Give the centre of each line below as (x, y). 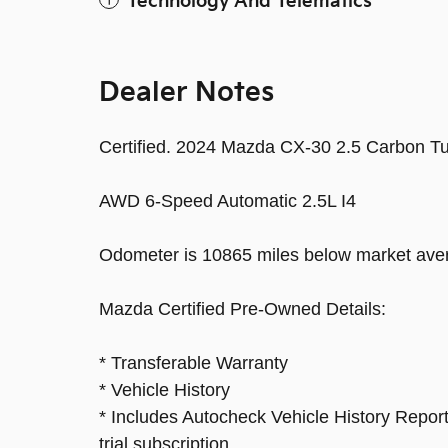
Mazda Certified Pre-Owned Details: (242, 309)
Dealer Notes (186, 93)
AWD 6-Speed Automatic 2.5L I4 (227, 201)
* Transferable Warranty (193, 363)
